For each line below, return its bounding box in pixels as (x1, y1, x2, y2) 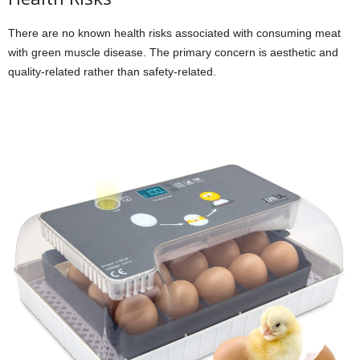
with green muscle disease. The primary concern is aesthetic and (8, 45, 338, 59)
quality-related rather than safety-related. (8, 64, 216, 78)
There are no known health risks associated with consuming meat (8, 26, 341, 39)
